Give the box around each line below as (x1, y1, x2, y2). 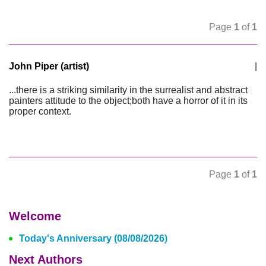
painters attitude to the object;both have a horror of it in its (9, 96, 248, 106)
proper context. (9, 106, 71, 116)
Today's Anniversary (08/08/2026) (19, 233, 167, 243)
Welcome (9, 210, 61, 223)
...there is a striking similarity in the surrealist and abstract (9, 85, 248, 95)
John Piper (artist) (9, 61, 89, 71)
